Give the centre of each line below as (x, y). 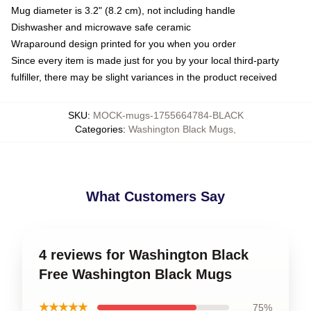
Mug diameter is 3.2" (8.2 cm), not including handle (123, 10)
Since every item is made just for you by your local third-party (145, 60)
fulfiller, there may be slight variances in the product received (144, 77)
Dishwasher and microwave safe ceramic (101, 27)
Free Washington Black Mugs (135, 274)
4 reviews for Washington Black (144, 255)
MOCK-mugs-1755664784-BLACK (168, 115)
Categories (99, 129)
